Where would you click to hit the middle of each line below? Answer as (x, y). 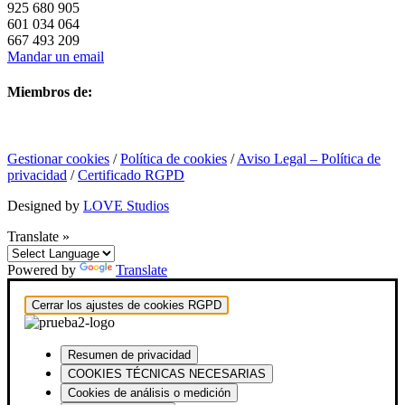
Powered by (43, 270)
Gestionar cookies (58, 159)
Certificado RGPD (131, 175)
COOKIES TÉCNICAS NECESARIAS (167, 374)
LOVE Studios (126, 206)
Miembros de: (50, 92)
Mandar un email (56, 56)
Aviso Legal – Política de (309, 159)
